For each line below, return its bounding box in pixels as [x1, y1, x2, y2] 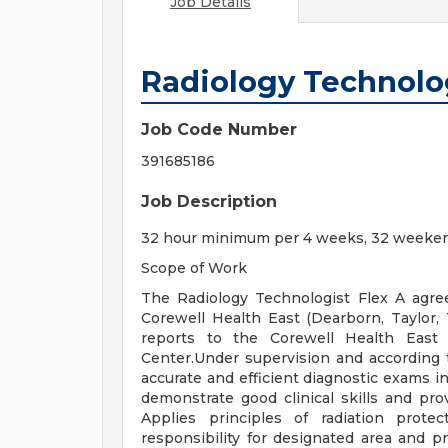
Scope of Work [141, 259, 247, 277]
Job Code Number [141, 120, 297, 139]
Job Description [141, 192, 277, 211]
